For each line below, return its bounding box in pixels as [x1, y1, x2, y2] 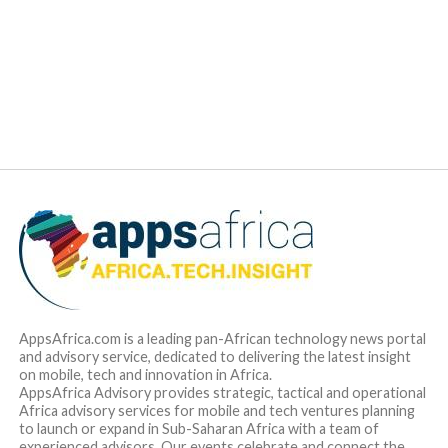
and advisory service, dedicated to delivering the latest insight [18, 347, 411, 365]
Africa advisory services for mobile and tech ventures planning [18, 401, 415, 419]
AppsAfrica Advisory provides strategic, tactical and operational [18, 383, 426, 401]
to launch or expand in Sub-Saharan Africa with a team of [18, 419, 379, 437]
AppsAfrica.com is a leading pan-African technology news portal [18, 329, 426, 347]
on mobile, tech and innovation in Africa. [18, 365, 272, 383]
